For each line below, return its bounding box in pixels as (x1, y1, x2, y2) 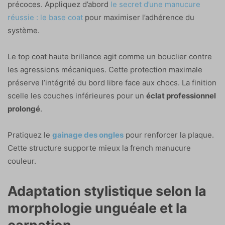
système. (8, 25, 40, 35)
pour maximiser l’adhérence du (83, 12, 194, 22)
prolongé (8, 103, 40, 114)
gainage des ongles (52, 130, 124, 140)
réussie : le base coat (8, 12, 83, 22)
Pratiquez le (8, 130, 52, 140)
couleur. (8, 156, 36, 166)
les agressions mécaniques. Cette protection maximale (8, 64, 202, 74)
